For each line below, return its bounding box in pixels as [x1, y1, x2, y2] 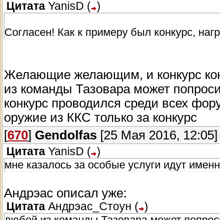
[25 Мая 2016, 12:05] [97, 128, 218, 142]
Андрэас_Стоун [48, 200, 132, 213]
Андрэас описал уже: [4, 186, 127, 200]
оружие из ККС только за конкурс [4, 110, 197, 125]
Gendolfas [35, 128, 97, 142]
